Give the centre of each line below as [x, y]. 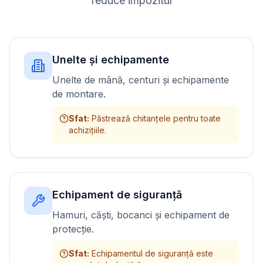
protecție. [73, 229]
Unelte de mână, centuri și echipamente [141, 80]
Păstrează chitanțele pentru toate [156, 118]
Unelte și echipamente [111, 60]
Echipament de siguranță [117, 195]
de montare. [79, 94]
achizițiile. [87, 130]
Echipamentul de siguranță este [152, 253]
